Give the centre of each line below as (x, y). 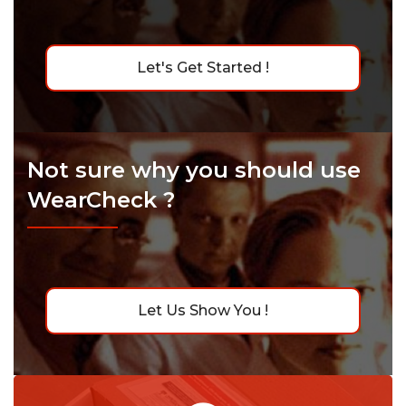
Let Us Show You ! (203, 310)
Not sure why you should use (194, 169)
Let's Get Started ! (203, 67)
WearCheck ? (101, 199)
